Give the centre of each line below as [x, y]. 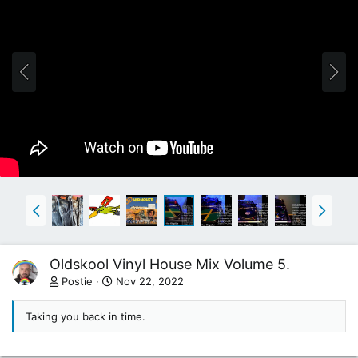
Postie [77, 282]
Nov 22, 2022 [150, 282]
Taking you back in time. [86, 317]
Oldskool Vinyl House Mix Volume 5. [170, 265]
